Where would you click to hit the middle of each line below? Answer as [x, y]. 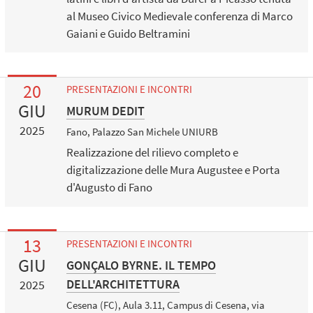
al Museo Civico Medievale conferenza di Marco [179, 16]
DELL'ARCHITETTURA [123, 284]
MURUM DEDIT [105, 110]
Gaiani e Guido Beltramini [128, 33]
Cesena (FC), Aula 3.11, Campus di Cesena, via [165, 305]
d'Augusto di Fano [109, 188]
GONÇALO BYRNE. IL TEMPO [141, 265]
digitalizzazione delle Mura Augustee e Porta [173, 170]
